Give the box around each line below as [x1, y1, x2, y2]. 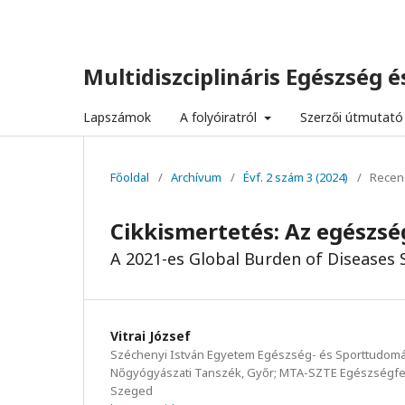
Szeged [110, 382, 153, 399]
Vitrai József [110, 327, 191, 344]
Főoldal [110, 169, 149, 185]
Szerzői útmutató [299, 108, 403, 126]
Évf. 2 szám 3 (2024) [243, 169, 348, 185]
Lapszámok [83, 108, 151, 126]
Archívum [171, 169, 221, 185]
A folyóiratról [180, 108, 260, 126]
